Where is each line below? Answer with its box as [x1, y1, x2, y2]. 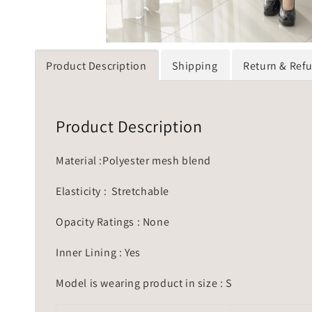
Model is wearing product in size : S [56, 275, 232, 290]
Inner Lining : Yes [56, 244, 141, 260]
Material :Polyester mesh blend [56, 153, 211, 168]
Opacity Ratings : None [56, 214, 170, 229]
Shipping [172, 58, 218, 74]
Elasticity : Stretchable [56, 183, 172, 198]
